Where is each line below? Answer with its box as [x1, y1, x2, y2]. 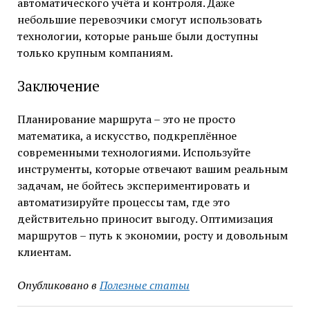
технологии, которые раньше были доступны [17, 28, 258, 44]
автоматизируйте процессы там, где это [17, 194, 230, 210]
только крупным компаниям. [17, 45, 173, 61]
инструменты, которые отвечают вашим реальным [17, 161, 288, 177]
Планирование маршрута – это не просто [17, 111, 235, 127]
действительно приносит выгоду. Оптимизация [17, 211, 273, 227]
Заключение [17, 76, 100, 96]
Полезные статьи [99, 277, 190, 293]
